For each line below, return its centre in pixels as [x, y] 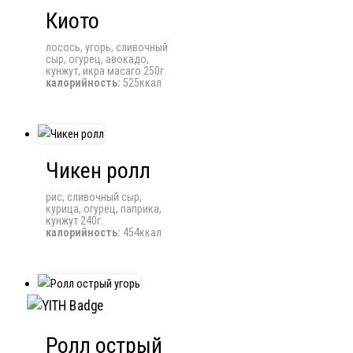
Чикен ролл [98, 170]
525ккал [141, 82]
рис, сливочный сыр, [94, 197]
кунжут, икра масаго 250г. [106, 71]
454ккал [141, 232]
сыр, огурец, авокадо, [97, 59]
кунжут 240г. [74, 220]
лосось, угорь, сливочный [107, 47]
